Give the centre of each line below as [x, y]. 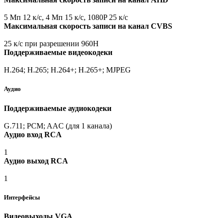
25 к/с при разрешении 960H [51, 44]
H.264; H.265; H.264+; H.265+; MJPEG [67, 70]
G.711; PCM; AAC [34, 126]
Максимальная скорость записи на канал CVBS [88, 26]
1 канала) [96, 126]
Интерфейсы [22, 197]
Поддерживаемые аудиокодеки [58, 108]
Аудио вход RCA [33, 134]
